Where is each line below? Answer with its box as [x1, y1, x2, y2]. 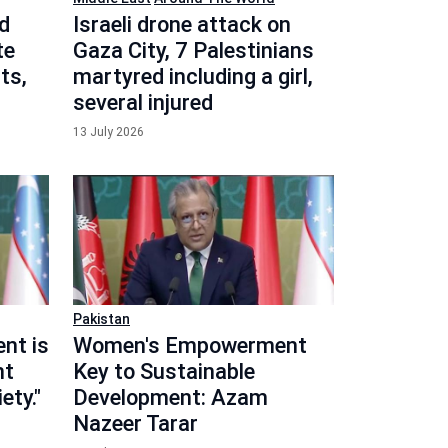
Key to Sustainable [73, 359, 255, 384]
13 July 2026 [73, 124, 144, 139]
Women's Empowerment [73, 333, 307, 358]
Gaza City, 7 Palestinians [73, 37, 314, 63]
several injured [73, 89, 213, 115]
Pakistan [73, 311, 130, 327]
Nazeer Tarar [73, 411, 198, 436]
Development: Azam [73, 385, 268, 410]
